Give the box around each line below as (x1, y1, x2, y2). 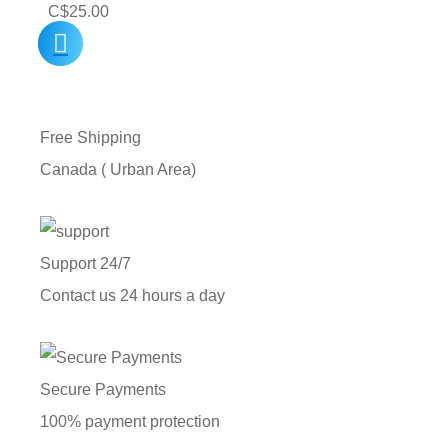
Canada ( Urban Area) (40, 160, 196, 178)
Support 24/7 (40, 254, 131, 272)
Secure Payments (40, 380, 166, 398)
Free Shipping (40, 128, 141, 146)
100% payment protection (40, 412, 220, 430)
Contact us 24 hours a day (40, 286, 225, 304)
